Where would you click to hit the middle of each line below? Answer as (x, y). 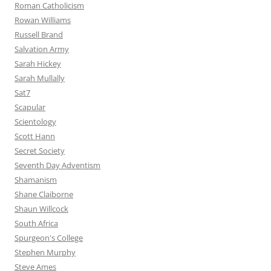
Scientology (35, 122)
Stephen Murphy (45, 253)
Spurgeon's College (49, 238)
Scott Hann (35, 136)
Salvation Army (42, 49)
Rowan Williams (43, 20)
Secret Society (40, 151)
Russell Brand (39, 35)
